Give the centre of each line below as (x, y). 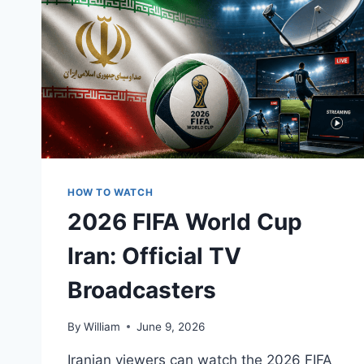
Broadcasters (142, 290)
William (102, 326)
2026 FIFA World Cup (185, 221)
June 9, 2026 (171, 326)
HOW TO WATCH (110, 192)
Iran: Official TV (154, 256)
